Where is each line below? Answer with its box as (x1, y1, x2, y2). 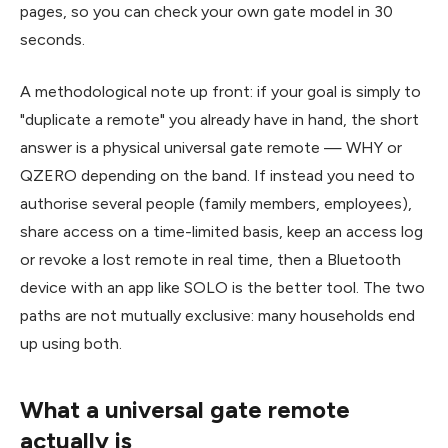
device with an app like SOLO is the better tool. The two (20, 277, 425, 297)
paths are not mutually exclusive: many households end (20, 305, 415, 325)
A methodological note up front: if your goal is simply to (20, 81, 421, 101)
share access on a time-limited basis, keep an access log (20, 221, 423, 241)
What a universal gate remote (20, 394, 350, 424)
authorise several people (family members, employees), (20, 193, 412, 213)
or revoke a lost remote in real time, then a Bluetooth (20, 249, 401, 269)
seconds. (20, 29, 85, 49)
